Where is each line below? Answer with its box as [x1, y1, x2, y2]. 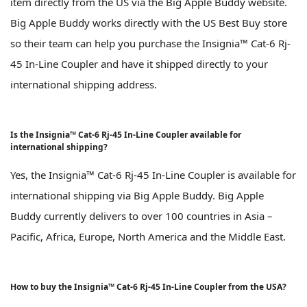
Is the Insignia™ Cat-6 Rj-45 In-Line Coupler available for [10, 129, 241, 141]
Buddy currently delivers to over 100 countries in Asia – [10, 209, 273, 223]
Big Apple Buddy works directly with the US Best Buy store [10, 16, 287, 30]
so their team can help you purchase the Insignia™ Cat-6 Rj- [10, 36, 291, 51]
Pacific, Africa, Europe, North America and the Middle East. [10, 230, 286, 244]
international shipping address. [10, 77, 157, 92]
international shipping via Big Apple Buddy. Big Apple [10, 188, 264, 203]
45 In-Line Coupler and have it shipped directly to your [10, 57, 268, 71]
